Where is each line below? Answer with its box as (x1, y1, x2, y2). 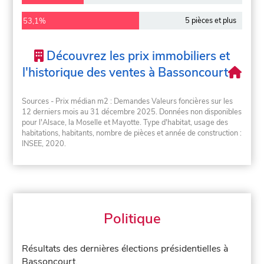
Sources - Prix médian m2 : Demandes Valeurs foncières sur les (22, 95, 233, 107)
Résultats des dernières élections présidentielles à (22, 242, 229, 256)
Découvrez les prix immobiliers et (43, 48, 230, 65)
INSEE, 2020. (22, 138, 67, 149)
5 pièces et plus (184, 15, 236, 27)
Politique (103, 209, 161, 229)
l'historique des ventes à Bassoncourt (22, 64, 228, 81)
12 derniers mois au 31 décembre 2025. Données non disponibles (22, 106, 242, 117)
